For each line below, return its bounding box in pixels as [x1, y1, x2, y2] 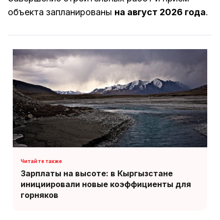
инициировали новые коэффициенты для [21, 179, 191, 189]
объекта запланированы [8, 7, 114, 17]
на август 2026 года [114, 7, 206, 17]
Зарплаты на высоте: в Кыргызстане [21, 168, 173, 178]
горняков [21, 190, 58, 200]
